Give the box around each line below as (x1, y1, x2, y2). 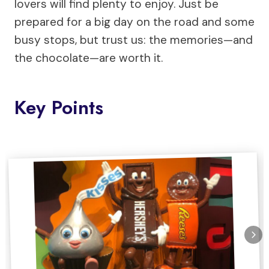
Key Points (14, 94, 103, 121)
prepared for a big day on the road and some (14, 14, 255, 29)
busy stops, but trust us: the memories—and (14, 32, 253, 47)
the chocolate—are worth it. (14, 50, 163, 65)
